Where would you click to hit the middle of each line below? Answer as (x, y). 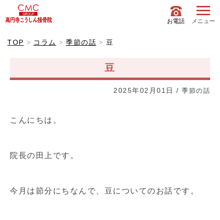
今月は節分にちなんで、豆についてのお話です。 (104, 191)
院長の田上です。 (44, 155)
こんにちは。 (36, 120)
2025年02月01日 (144, 90)
